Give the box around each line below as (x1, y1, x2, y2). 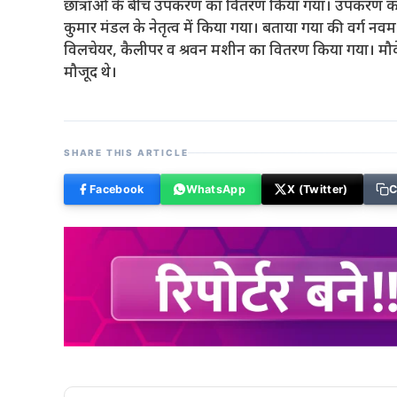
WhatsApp (185, 182, 245, 196)
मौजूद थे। (64, 64, 117, 83)
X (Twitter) (287, 182, 348, 196)
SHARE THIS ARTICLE (64, 147, 189, 158)
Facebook (90, 182, 144, 196)
